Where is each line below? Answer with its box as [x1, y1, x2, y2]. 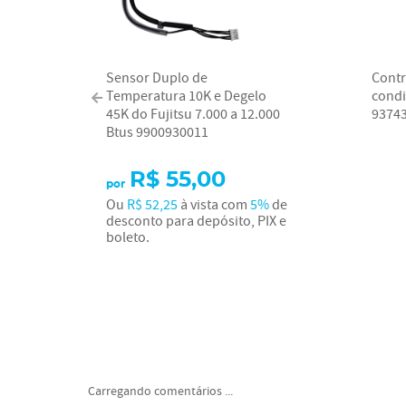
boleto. [106, 227, 150, 247]
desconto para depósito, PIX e [106, 211, 286, 231]
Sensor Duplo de [106, 68, 208, 88]
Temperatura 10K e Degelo [106, 86, 266, 106]
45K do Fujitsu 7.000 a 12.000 [106, 104, 280, 124]
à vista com [178, 195, 250, 215]
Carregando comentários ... [88, 383, 233, 400]
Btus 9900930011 [106, 122, 208, 142]
